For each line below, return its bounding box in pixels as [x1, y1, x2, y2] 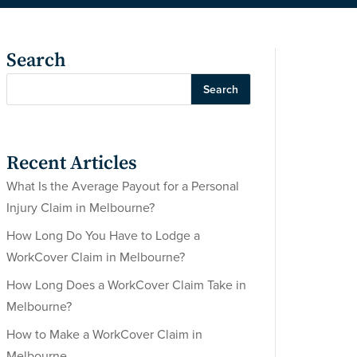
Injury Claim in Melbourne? [6, 200, 155, 217]
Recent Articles [6, 151, 137, 176]
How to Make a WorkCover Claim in [6, 327, 202, 343]
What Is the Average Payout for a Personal [6, 178, 239, 195]
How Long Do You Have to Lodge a [6, 228, 200, 245]
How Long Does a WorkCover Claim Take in [6, 277, 246, 294]
